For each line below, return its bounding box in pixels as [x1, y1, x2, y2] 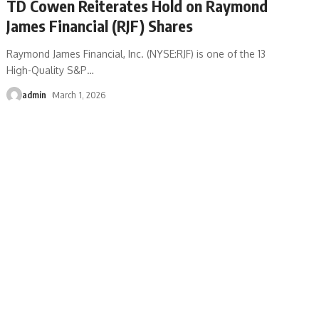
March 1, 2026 [53, 88, 106, 100]
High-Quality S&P [6, 63, 88, 76]
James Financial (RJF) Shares [6, 15, 194, 36]
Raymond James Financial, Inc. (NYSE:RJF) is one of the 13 [6, 47, 266, 60]
